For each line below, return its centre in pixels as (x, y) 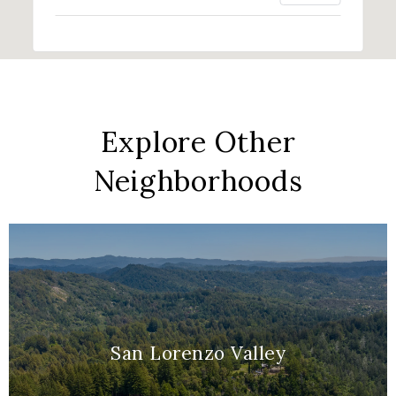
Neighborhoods (198, 180)
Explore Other (198, 141)
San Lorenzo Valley (198, 353)
